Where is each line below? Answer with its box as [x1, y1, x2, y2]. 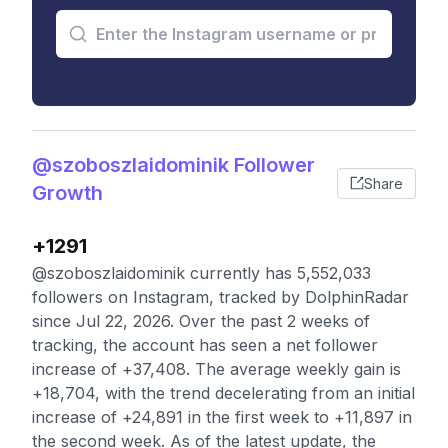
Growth [32, 181, 103, 205]
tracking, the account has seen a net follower [32, 335, 378, 355]
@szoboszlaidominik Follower [32, 153, 315, 177]
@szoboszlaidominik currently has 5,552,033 [32, 263, 371, 283]
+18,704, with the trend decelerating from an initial [32, 383, 415, 403]
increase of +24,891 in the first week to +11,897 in [32, 407, 412, 427]
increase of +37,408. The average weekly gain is [32, 359, 401, 379]
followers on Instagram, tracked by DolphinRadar [32, 287, 409, 307]
